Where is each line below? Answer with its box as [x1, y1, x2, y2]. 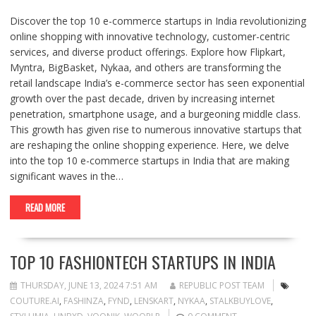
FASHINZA [63, 295, 104, 307]
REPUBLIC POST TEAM [178, 279, 265, 291]
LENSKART [133, 295, 174, 307]
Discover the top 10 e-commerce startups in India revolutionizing [9, 14, 306, 28]
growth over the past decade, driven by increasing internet [9, 92, 275, 105]
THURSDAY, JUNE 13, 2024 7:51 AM [20, 279, 157, 291]
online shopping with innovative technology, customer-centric [9, 30, 290, 43]
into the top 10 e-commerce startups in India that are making [9, 154, 289, 167]
